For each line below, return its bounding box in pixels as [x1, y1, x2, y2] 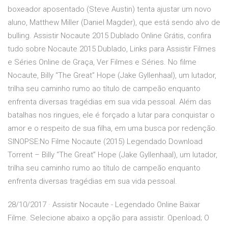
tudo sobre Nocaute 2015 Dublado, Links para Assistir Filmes [8, 44, 216, 54]
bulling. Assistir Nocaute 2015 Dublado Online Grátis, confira [8, 31, 211, 41]
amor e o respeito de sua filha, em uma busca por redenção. [8, 124, 217, 133]
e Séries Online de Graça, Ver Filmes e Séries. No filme [8, 58, 196, 67]
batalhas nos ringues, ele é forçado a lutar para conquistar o [8, 110, 215, 120]
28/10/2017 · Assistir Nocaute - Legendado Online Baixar [8, 200, 200, 210]
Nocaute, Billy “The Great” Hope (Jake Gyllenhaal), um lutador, [8, 71, 216, 80]
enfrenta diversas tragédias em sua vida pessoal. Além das [8, 97, 211, 107]
